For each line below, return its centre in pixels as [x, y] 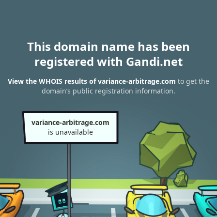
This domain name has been [108, 46]
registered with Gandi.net [108, 61]
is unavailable [70, 132]
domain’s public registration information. [108, 91]
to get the [193, 81]
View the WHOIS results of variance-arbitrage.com [92, 81]
